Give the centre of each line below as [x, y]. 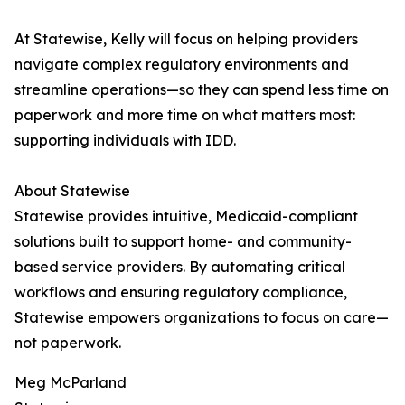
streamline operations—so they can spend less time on [202, 90]
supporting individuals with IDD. [125, 141]
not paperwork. [68, 343]
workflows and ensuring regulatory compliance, [181, 292]
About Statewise [72, 191]
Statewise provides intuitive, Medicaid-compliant [186, 217]
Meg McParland [71, 383]
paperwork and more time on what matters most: [185, 115]
